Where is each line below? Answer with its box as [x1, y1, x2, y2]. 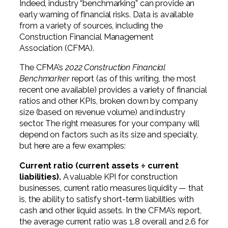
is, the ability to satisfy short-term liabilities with [19, 194, 194, 204]
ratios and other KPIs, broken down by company [19, 96, 198, 106]
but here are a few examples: [19, 141, 126, 151]
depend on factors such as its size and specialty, [19, 130, 198, 140]
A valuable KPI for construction [61, 172, 178, 182]
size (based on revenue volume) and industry [19, 107, 185, 118]
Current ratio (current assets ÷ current [19, 160, 179, 170]
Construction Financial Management [19, 32, 154, 42]
